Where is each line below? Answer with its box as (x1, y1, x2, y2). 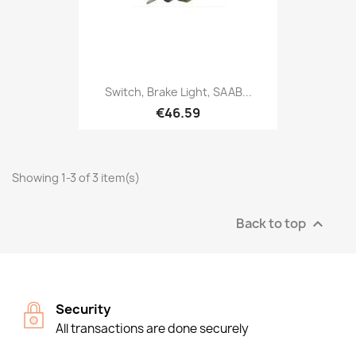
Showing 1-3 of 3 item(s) (12, 170, 140, 186)
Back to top (236, 214, 308, 232)
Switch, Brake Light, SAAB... (104, 83, 252, 99)
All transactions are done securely (56, 320, 249, 338)
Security (56, 300, 110, 319)
